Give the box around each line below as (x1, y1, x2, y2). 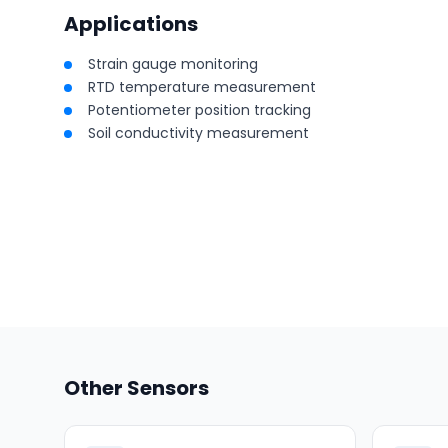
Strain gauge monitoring (88, 54, 258, 74)
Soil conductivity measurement (88, 123, 309, 143)
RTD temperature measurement (88, 77, 316, 97)
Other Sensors (64, 374, 209, 402)
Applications (64, 10, 198, 38)
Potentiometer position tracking (88, 100, 311, 120)
